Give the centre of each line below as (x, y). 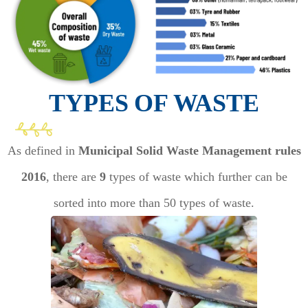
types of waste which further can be (196, 177)
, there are (73, 177)
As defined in (43, 151)
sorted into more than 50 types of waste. (154, 203)
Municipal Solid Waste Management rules (189, 151)
